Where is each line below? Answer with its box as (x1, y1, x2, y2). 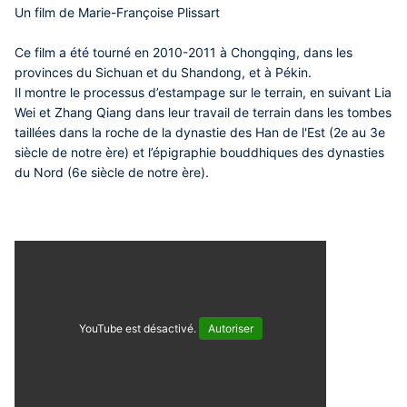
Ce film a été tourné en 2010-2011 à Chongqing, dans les (15, 45, 352, 61)
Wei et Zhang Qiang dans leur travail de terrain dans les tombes (15, 104, 392, 121)
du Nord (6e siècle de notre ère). (15, 164, 209, 181)
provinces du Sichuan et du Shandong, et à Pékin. (15, 65, 312, 81)
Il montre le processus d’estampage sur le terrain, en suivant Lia (15, 84, 392, 101)
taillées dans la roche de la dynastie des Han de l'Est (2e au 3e (15, 124, 385, 141)
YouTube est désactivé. (78, 322, 196, 336)
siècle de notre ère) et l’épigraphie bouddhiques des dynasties (15, 144, 384, 161)
